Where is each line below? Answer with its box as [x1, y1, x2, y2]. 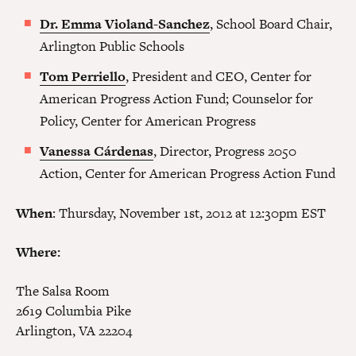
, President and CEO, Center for [126, 67, 311, 86]
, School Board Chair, [210, 14, 332, 33]
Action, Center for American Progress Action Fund [40, 164, 335, 183]
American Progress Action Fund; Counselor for [40, 89, 313, 108]
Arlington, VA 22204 [16, 321, 132, 340]
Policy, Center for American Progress [40, 111, 256, 130]
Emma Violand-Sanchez [61, 14, 210, 33]
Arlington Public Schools [40, 37, 184, 56]
